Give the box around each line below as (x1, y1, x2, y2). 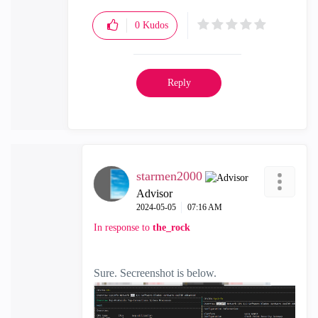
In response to (94, 221, 153, 233)
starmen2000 (136, 168, 202, 183)
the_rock (153, 221, 190, 233)
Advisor (136, 187, 172, 199)
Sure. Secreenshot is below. (94, 266, 216, 279)
